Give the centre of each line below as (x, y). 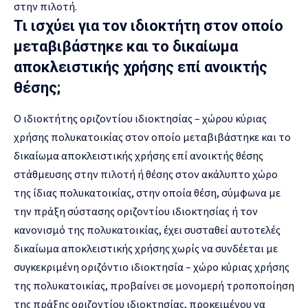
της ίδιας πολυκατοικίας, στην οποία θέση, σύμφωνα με (147, 193)
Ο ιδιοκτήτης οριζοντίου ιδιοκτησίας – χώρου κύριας (140, 119)
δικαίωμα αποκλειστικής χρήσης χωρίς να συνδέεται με (146, 249)
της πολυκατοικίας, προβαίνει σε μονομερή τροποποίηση (154, 286)
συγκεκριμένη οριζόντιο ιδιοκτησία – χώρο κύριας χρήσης (152, 267)
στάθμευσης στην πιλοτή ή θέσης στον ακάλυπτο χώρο (146, 174)
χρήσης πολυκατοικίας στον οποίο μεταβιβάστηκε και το (152, 137)
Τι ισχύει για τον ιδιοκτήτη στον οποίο (148, 26)
